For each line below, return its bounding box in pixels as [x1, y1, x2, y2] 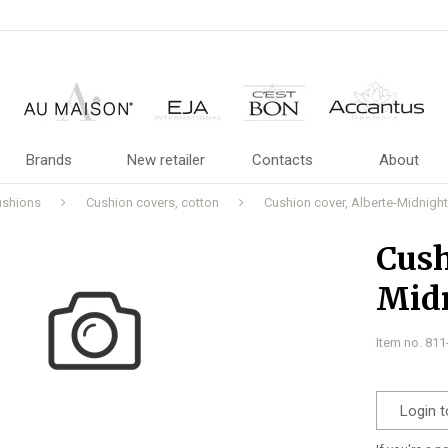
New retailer [126, 151, 205, 169]
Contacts [251, 151, 313, 169]
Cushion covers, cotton [86, 195, 219, 210]
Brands [26, 151, 73, 169]
